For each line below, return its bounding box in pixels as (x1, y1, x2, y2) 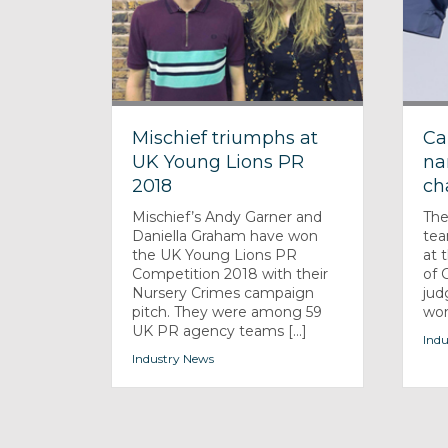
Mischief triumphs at (132, 126, 319, 149)
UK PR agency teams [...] (132, 321, 308, 340)
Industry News (132, 350, 215, 366)
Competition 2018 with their (132, 264, 329, 283)
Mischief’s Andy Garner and (132, 207, 323, 226)
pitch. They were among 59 (132, 302, 323, 321)
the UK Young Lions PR (132, 245, 298, 264)
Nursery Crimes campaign (132, 283, 315, 302)
